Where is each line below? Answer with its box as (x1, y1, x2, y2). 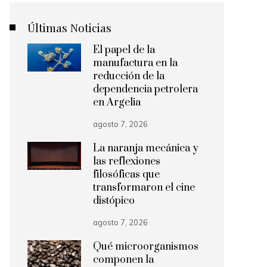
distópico (93, 194, 135, 207)
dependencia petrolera (93, 83, 198, 96)
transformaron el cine (93, 181, 195, 194)
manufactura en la (93, 57, 178, 70)
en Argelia (93, 96, 141, 109)
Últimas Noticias (27, 20, 111, 35)
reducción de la (93, 70, 164, 83)
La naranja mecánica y (93, 142, 198, 155)
